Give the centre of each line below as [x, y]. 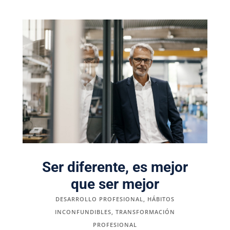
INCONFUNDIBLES [83, 212]
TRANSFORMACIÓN [145, 212]
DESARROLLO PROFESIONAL [99, 199]
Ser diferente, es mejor [115, 167]
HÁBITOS [161, 199]
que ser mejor [115, 184]
